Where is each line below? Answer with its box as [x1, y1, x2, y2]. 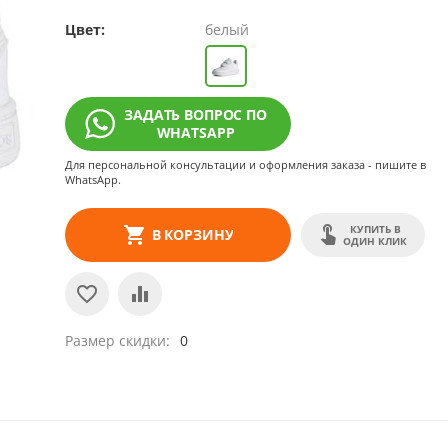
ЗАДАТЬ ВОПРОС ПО [124, 105, 267, 125]
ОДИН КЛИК [343, 234, 408, 249]
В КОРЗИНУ [151, 225, 234, 245]
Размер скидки [65, 331, 167, 351]
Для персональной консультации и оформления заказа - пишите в [65, 157, 427, 173]
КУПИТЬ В [349, 222, 401, 237]
